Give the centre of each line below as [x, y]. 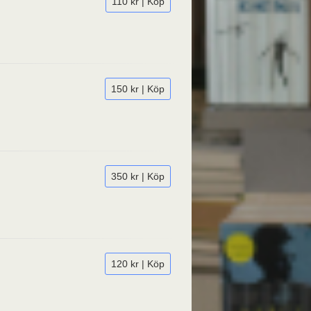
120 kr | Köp [138, 264]
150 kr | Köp [138, 89]
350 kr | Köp [138, 176]
